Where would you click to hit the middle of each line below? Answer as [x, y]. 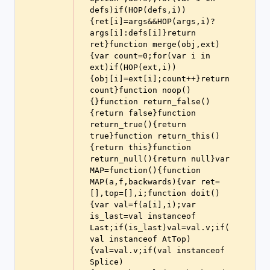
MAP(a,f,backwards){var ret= [155, 182]
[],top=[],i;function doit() [155, 193]
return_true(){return [138, 124]
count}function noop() [140, 90]
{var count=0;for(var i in [150, 56]
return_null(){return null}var [160, 159]
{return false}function [143, 113]
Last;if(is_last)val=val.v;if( [160, 228]
